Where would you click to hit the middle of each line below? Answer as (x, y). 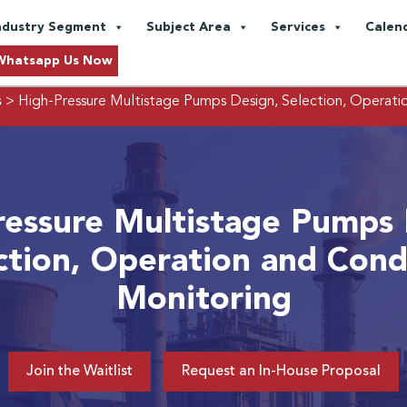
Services (298, 27)
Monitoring (203, 300)
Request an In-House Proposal (281, 371)
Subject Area (189, 27)
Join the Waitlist (79, 371)
